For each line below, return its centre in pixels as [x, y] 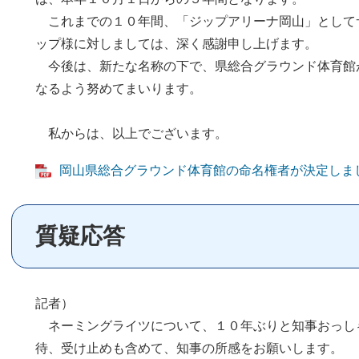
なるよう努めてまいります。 [119, 89]
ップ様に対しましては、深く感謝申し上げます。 [176, 44]
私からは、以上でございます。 [131, 133]
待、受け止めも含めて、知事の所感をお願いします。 [189, 348]
